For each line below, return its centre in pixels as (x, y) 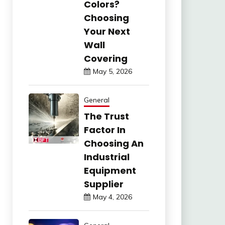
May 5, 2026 (112, 72)
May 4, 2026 (112, 197)
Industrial (106, 157)
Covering (105, 59)
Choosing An (114, 144)
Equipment (110, 171)
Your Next (107, 32)
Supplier (103, 184)
